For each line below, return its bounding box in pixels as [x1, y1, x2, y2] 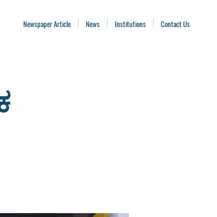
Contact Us [161, 18, 190, 29]
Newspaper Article [23, 18, 71, 29]
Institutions [115, 18, 146, 29]
